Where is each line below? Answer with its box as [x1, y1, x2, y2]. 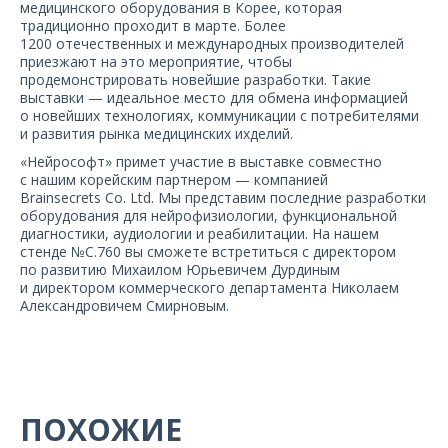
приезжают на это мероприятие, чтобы [20, 52, 292, 71]
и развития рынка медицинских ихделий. [20, 124, 293, 143]
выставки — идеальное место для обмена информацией [20, 88, 408, 107]
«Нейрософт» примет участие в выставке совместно [20, 152, 382, 171]
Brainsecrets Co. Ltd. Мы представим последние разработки [20, 188, 426, 207]
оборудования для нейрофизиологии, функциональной [20, 206, 397, 225]
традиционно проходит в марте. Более [20, 16, 286, 35]
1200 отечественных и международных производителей [20, 34, 404, 53]
